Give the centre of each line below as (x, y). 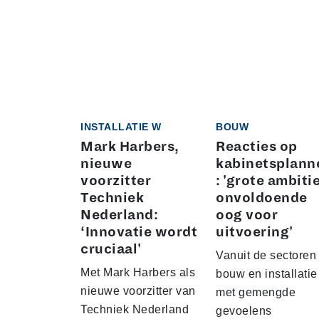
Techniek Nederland (135, 309)
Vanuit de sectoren (266, 255)
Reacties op (257, 146)
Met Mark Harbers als (138, 272)
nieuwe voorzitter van (138, 291)
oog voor (247, 215)
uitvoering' (255, 232)
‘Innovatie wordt (139, 232)
